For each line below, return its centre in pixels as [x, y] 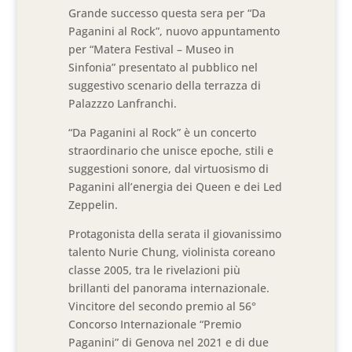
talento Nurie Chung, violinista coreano [172, 252]
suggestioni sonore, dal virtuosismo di [169, 169]
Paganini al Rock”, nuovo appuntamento [174, 31]
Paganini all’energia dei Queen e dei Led [176, 187]
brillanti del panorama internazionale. [169, 288]
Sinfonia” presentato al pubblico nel [163, 67]
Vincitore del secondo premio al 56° [163, 306]
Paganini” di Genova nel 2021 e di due [169, 342]
